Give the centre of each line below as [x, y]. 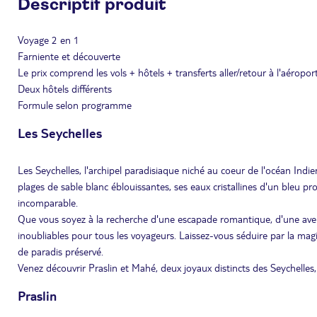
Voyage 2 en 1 [48, 40]
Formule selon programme [75, 105]
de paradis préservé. [60, 251]
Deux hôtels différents [65, 88]
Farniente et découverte [69, 56]
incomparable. [48, 202]
